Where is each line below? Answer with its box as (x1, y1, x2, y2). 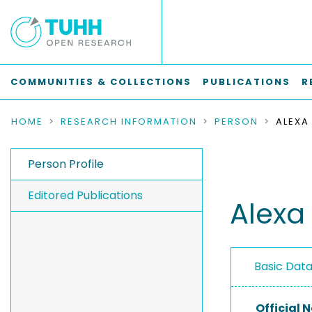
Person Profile (28, 156, 104, 172)
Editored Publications (28, 187, 143, 203)
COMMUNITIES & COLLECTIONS (10, 75, 192, 88)
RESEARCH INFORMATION (61, 115, 197, 128)
